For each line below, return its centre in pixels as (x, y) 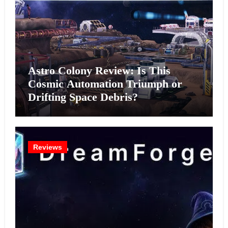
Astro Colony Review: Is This (99, 71)
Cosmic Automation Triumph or (105, 84)
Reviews (47, 147)
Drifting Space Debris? (83, 97)
